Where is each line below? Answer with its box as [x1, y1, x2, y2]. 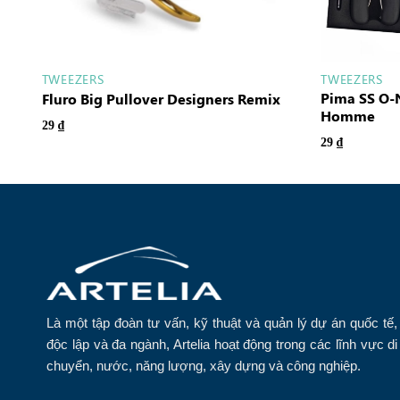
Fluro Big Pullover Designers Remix [41, 89, 280, 109]
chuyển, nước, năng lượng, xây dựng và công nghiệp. [46, 357, 361, 373]
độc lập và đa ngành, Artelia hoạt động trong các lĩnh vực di [46, 336, 398, 352]
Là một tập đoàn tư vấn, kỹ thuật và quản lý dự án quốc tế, [46, 314, 398, 330]
